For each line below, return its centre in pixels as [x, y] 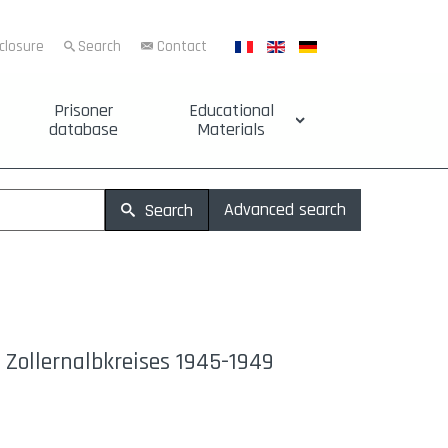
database [84, 129]
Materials [231, 129]
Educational [231, 110]
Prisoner [84, 110]
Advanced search [285, 209]
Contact [182, 46]
